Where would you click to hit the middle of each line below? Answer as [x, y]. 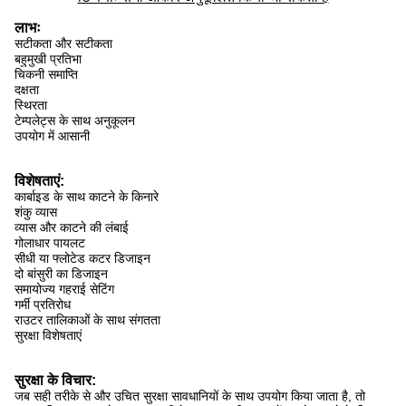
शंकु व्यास [36, 212]
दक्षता [27, 90]
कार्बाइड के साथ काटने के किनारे [87, 197]
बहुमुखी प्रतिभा [48, 59]
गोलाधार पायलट [50, 243]
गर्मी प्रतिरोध [43, 304]
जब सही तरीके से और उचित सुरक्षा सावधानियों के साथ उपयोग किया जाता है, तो [190, 396]
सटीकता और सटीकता [63, 43]
